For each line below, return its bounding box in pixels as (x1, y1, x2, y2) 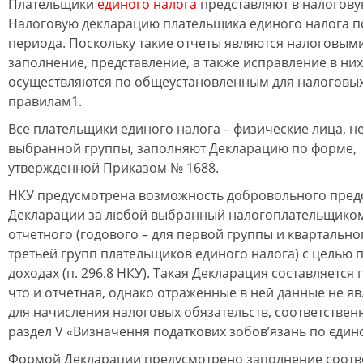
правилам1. (8, 92, 82, 110)
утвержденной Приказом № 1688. (8, 159, 219, 177)
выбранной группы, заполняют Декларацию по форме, (8, 139, 357, 157)
